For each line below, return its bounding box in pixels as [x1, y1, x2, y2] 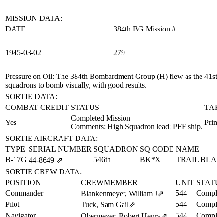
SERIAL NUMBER [29, 145, 92, 153]
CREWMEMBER [81, 178, 138, 186]
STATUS [71, 103, 99, 111]
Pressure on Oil [5, 72, 52, 80]
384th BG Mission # [113, 25, 176, 33]
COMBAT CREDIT [5, 103, 69, 111]
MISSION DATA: [5, 14, 62, 22]
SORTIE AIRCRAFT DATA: [5, 134, 98, 142]
